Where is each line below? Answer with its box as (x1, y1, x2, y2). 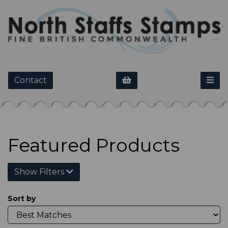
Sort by (8, 194, 36, 204)
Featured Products (8, 134, 180, 157)
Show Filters (14, 167, 66, 177)
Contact (14, 75, 47, 85)
